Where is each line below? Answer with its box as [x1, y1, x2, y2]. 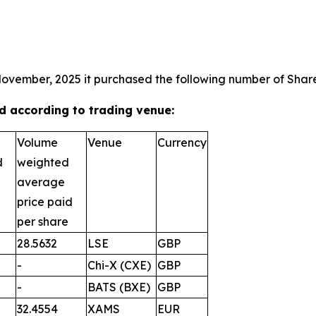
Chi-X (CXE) [87, 258, 151, 272]
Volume [17, 135, 58, 150]
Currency [157, 135, 207, 150]
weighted [17, 155, 69, 169]
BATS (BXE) [87, 280, 150, 294]
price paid [17, 195, 73, 209]
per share [17, 214, 68, 229]
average [17, 175, 65, 189]
